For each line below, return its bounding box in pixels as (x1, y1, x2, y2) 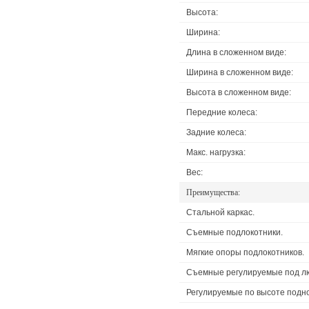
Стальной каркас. (186, 207, 255, 217)
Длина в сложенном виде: (186, 47, 286, 57)
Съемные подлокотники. (186, 227, 283, 237)
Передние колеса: (186, 107, 257, 117)
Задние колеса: (186, 127, 246, 137)
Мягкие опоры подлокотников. (186, 247, 304, 257)
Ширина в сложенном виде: (186, 67, 293, 77)
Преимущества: (186, 187, 240, 197)
